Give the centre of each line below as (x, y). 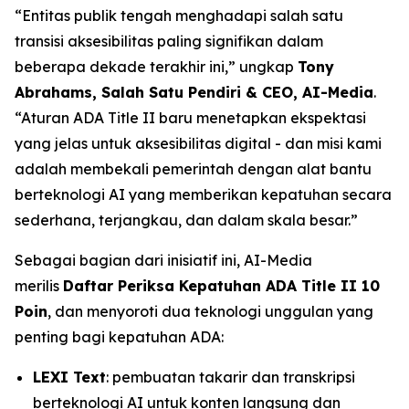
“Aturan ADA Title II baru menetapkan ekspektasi (190, 118)
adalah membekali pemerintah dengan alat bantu (193, 169)
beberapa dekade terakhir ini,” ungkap (156, 67)
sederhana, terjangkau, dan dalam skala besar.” (186, 220)
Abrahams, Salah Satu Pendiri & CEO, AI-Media (194, 92)
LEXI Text (69, 377)
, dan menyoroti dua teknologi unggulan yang (210, 311)
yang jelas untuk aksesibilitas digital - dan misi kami (198, 143)
